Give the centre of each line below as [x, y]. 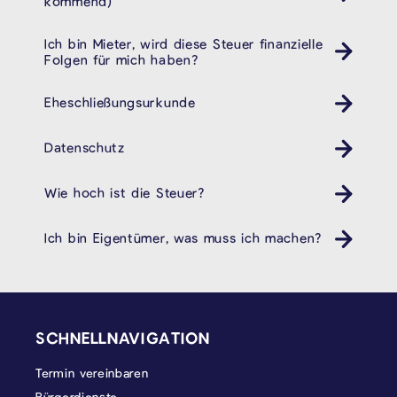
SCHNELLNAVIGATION [123, 337]
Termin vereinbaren [92, 372]
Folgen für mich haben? [121, 59]
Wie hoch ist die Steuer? [125, 192]
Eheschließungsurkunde [120, 101]
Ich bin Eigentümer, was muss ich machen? [183, 237]
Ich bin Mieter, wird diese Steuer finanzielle [184, 43]
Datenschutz [85, 147]
